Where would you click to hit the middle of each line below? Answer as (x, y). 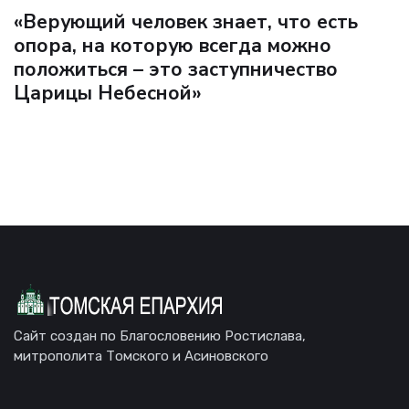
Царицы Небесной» (108, 94)
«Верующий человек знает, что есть (186, 22)
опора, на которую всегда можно (173, 46)
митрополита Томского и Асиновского (141, 357)
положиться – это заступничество (176, 70)
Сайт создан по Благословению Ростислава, (160, 336)
